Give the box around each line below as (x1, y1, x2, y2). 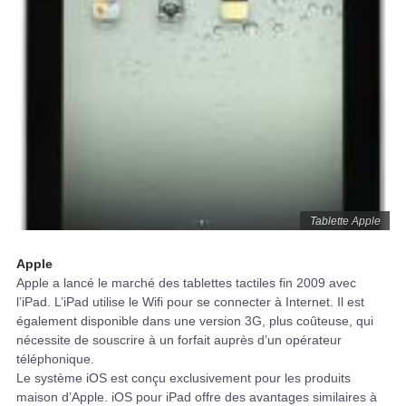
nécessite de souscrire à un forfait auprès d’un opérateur (16, 332, 342, 347)
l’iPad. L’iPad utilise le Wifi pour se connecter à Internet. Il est (16, 294, 364, 309)
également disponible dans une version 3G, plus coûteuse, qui (16, 313, 373, 328)
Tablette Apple (309, 214, 381, 227)
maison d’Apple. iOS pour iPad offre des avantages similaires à (16, 389, 377, 404)
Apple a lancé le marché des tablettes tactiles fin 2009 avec (16, 275, 356, 290)
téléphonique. (16, 351, 94, 366)
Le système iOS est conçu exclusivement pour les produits (16, 370, 351, 385)
